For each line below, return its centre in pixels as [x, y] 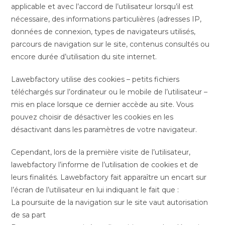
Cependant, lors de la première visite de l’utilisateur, [101, 152]
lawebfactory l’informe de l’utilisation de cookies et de [105, 165]
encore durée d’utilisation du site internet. [84, 57]
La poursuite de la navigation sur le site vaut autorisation [110, 202]
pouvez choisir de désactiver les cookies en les [92, 117]
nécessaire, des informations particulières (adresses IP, [106, 19]
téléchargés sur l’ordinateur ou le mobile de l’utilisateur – [109, 92]
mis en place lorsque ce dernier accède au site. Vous [102, 104]
